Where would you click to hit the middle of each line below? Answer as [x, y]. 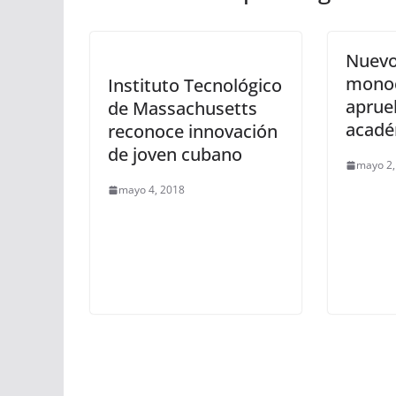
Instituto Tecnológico [195, 85]
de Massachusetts [183, 108]
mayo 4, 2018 [152, 190]
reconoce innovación [193, 131]
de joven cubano [175, 154]
